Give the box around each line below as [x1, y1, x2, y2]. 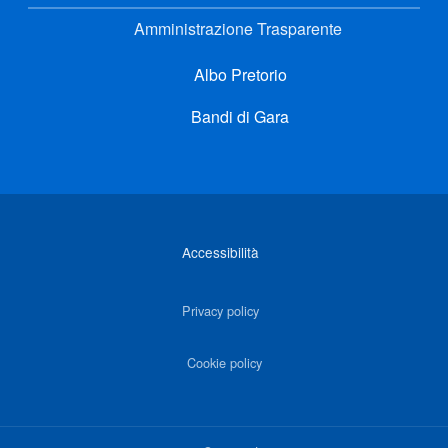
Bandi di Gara [187, 104, 289, 128]
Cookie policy [186, 353, 262, 373]
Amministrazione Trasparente [134, 16, 342, 40]
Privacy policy [181, 301, 259, 321]
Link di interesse [11, 211, 153, 239]
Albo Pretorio [189, 62, 287, 86]
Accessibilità [181, 242, 259, 263]
